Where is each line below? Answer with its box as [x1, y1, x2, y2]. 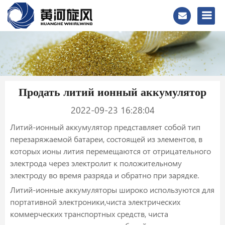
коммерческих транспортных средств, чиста [10, 208, 168, 219]
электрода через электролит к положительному [10, 158, 182, 169]
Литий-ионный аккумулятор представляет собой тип [10, 122, 200, 133]
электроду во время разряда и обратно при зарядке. [10, 170, 199, 181]
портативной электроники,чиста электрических [10, 196, 180, 207]
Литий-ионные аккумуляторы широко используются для [10, 184, 214, 195]
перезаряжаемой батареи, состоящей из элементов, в [10, 134, 202, 145]
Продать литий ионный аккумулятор [19, 86, 206, 99]
